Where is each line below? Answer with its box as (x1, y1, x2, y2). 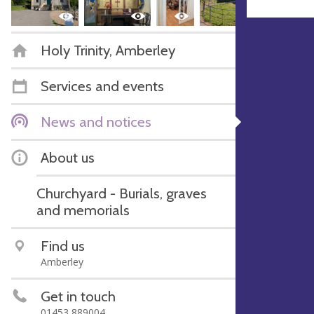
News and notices (41, 112, 151, 130)
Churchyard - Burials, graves (36, 184, 207, 202)
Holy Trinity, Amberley (41, 41, 175, 59)
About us (41, 148, 95, 166)
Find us (41, 236, 85, 254)
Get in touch (41, 287, 116, 305)
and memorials (36, 200, 130, 219)
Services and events (41, 76, 164, 95)
